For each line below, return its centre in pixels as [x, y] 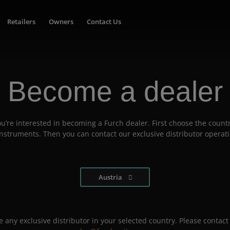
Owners [61, 22]
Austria [110, 177]
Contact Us [104, 22]
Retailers [22, 22]
